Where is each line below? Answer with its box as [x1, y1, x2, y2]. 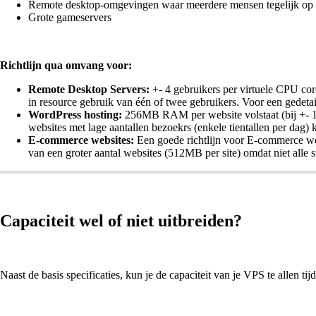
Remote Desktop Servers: [28, 83, 150, 96]
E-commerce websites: [28, 134, 134, 147]
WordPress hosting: [28, 109, 122, 121]
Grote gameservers [28, 11, 111, 24]
